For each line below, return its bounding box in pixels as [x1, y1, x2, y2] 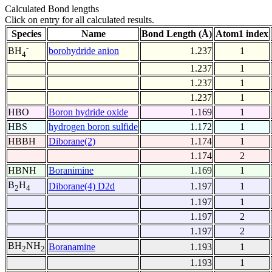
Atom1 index [216, 29, 268, 39]
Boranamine [49, 242, 95, 253]
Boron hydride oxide [49, 107, 128, 118]
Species [12, 29, 41, 39]
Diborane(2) [49, 136, 95, 147]
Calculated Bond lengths [5, 4, 99, 15]
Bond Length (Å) [141, 29, 212, 39]
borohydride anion [49, 46, 119, 56]
